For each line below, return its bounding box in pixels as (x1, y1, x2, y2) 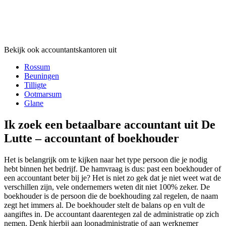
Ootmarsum (24, 90, 62, 99)
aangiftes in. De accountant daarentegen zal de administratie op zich (4, 210, 219, 219)
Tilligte (24, 81, 46, 90)
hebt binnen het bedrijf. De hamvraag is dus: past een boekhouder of (4, 164, 221, 174)
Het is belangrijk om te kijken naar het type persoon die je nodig (4, 155, 207, 164)
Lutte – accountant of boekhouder (4, 132, 179, 145)
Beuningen (24, 72, 59, 81)
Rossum (24, 63, 50, 72)
